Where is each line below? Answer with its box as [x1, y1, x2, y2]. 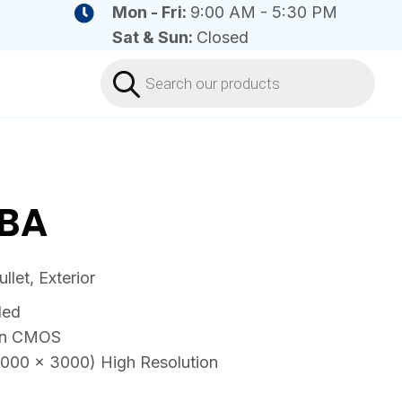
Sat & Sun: [111, 28, 197, 47]
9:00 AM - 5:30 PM [189, 3, 337, 22]
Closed [196, 28, 249, 47]
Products [99, 57, 172, 75]
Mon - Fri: [111, 3, 190, 22]
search [99, 73, 155, 92]
